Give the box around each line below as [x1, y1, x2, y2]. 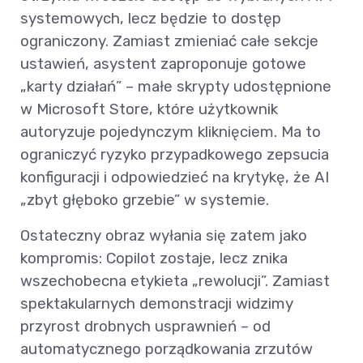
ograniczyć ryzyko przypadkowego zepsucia [20, 145, 329, 164]
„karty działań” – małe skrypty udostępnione [20, 77, 331, 96]
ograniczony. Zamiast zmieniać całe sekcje [20, 32, 318, 51]
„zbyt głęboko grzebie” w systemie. [20, 190, 269, 210]
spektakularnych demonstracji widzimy [20, 294, 293, 314]
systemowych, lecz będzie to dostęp [20, 9, 281, 28]
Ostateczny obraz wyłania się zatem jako [20, 226, 307, 246]
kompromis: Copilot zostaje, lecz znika [20, 249, 288, 268]
